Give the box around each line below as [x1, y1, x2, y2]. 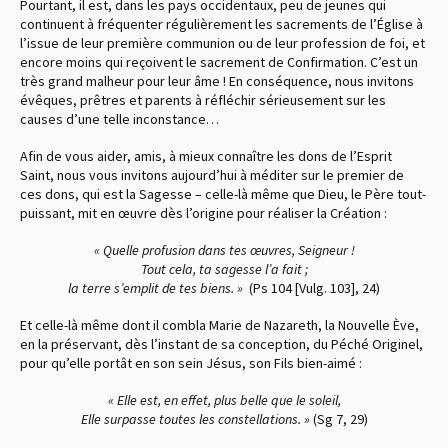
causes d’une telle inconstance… [20, 109, 219, 128]
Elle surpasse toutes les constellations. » [80, 409, 310, 428]
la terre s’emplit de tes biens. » [68, 278, 243, 297]
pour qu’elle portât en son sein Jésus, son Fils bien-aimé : [20, 353, 362, 372]
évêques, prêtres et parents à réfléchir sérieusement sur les [20, 90, 386, 109]
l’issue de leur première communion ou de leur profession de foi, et [20, 33, 425, 52]
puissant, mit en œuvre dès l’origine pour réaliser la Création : [20, 203, 387, 222]
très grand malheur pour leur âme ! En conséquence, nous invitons [20, 71, 414, 90]
